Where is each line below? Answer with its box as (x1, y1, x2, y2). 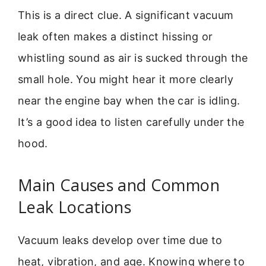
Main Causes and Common (18, 173, 220, 196)
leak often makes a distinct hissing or (18, 30, 213, 43)
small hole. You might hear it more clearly (18, 73, 234, 86)
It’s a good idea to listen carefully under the (18, 116, 245, 129)
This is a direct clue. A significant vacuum (18, 9, 234, 22)
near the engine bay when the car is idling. (18, 94, 240, 107)
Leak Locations (18, 195, 132, 218)
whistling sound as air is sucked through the (18, 52, 248, 65)
